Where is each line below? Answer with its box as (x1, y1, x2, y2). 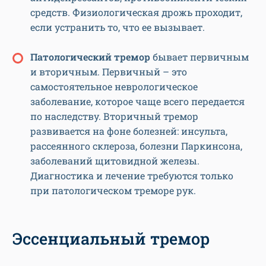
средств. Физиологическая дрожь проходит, (30, 6, 242, 19)
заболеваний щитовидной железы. (30, 154, 199, 167)
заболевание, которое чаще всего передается (30, 95, 245, 108)
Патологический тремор (30, 50, 150, 64)
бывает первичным (150, 50, 249, 64)
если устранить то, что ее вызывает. (30, 21, 205, 34)
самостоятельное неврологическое (30, 80, 198, 93)
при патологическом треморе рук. (30, 184, 196, 197)
